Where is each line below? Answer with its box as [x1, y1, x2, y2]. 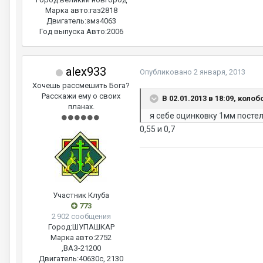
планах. [68, 102, 95, 111]
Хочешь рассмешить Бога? [32, 81, 130, 90]
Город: [48, 222, 72, 231]
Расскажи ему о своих [42, 92, 120, 100]
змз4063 [86, 16, 116, 25]
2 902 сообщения [51, 212, 111, 221]
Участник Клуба [53, 191, 109, 200]
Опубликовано [140, 68, 194, 76]
